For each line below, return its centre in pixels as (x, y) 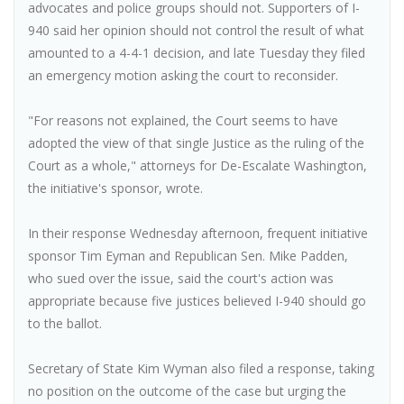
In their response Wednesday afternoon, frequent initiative (198, 234)
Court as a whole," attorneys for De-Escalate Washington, (197, 166)
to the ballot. (65, 324)
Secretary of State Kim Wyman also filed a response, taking (201, 369)
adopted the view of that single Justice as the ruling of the (196, 143)
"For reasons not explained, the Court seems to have (183, 121)
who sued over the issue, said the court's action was (181, 279)
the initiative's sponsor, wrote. (115, 188)
